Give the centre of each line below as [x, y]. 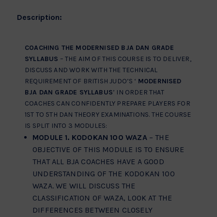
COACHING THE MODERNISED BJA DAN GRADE [99, 48]
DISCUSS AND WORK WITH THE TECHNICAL [91, 70]
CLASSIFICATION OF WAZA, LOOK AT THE [102, 198]
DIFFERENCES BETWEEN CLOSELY [93, 210]
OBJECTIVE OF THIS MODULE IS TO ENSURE [108, 150]
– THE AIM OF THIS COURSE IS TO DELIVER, [125, 59]
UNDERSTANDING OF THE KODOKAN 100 [104, 174]
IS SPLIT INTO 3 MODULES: [66, 126]
